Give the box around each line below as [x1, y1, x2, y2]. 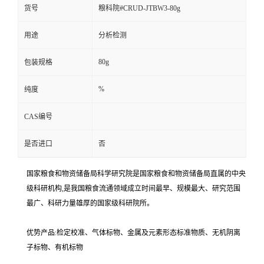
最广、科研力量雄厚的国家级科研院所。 [27, 199, 154, 208]
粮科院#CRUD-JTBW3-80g [98, 4, 180, 13]
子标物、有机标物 [27, 243, 83, 252]
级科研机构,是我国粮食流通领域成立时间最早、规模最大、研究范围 [27, 184, 240, 193]
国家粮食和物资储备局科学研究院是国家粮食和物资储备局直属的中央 [27, 170, 246, 179]
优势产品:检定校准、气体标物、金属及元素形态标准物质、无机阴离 [27, 229, 240, 237]
